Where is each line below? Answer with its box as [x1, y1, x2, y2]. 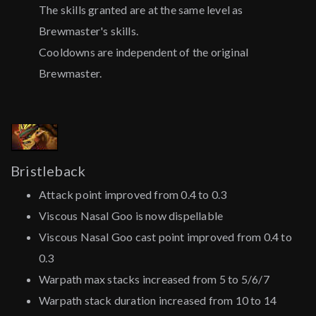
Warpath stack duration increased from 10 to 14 [39, 293, 277, 308]
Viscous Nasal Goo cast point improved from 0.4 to [39, 230, 292, 244]
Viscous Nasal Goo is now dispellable [39, 209, 224, 223]
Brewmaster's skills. [39, 24, 138, 38]
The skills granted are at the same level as [39, 3, 243, 17]
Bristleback [11, 162, 86, 180]
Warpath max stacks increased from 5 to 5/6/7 [39, 272, 269, 286]
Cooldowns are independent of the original [39, 45, 249, 59]
